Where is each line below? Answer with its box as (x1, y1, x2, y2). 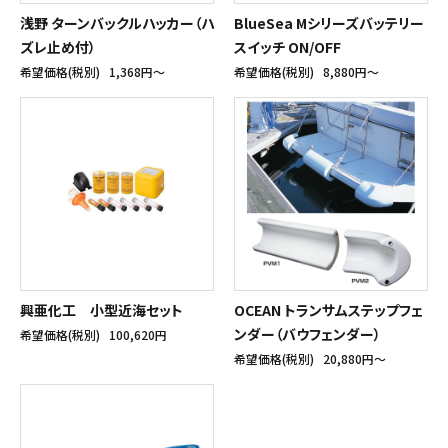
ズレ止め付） (20, 37, 96, 58)
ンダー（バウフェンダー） (234, 324, 381, 345)
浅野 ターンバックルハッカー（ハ (20, 13, 214, 34)
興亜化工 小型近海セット (20, 300, 183, 321)
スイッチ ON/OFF (234, 37, 341, 58)
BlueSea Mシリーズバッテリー (234, 13, 424, 34)
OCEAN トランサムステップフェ (234, 300, 423, 321)
